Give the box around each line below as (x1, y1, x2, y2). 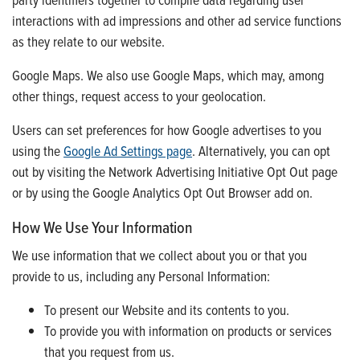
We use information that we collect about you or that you (12, 244, 307, 265)
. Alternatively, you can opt (192, 140, 330, 161)
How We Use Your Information (12, 215, 193, 239)
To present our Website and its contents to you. (44, 299, 289, 320)
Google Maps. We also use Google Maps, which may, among (12, 64, 324, 85)
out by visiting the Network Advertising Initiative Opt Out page (12, 161, 337, 182)
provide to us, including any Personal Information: (12, 265, 270, 286)
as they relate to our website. (12, 31, 165, 51)
